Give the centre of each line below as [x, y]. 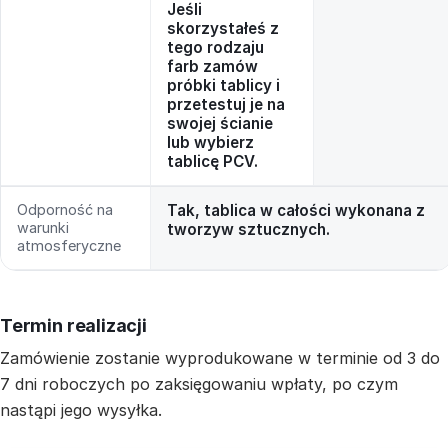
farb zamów [212, 67]
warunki [43, 228]
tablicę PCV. [212, 162]
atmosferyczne [69, 246]
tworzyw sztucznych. [248, 230]
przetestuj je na [226, 105]
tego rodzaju [215, 48]
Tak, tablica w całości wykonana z [296, 211]
